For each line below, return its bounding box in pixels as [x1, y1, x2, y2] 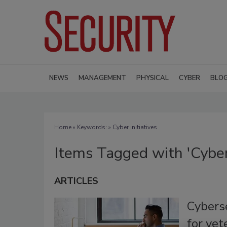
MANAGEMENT [79, 73, 126, 83]
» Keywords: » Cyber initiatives [71, 123, 157, 131]
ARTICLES [54, 174, 98, 187]
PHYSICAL [136, 73, 169, 83]
